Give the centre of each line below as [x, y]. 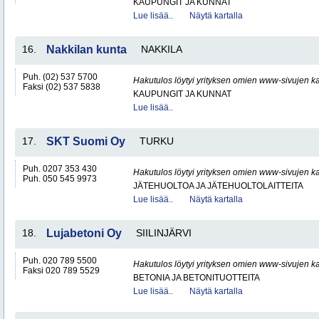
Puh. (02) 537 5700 [60, 77]
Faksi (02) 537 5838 [62, 87]
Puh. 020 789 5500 [60, 261]
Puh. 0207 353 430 [60, 169]
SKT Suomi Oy [86, 141]
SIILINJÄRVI [164, 233]
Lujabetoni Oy [84, 233]
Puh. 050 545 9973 [60, 179]
